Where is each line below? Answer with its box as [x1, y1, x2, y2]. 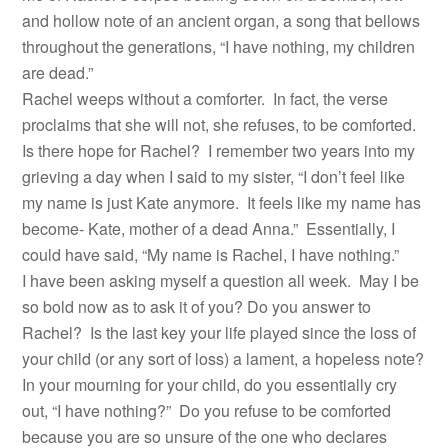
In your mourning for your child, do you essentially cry [22, 373, 398, 396]
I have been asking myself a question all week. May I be [22, 269, 420, 292]
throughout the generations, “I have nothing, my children [22, 35, 416, 58]
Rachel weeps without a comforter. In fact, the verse [22, 87, 389, 110]
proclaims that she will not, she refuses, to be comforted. [22, 113, 421, 136]
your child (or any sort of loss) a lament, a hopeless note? [22, 347, 425, 370]
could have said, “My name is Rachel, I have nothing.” [22, 243, 400, 266]
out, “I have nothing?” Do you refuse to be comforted [22, 399, 392, 422]
